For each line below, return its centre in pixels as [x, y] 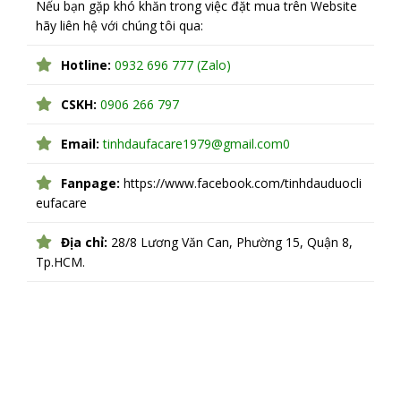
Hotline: [86, 65]
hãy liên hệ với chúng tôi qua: [119, 26]
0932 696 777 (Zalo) [173, 65]
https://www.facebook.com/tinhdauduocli [241, 183]
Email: [80, 144]
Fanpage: [90, 183]
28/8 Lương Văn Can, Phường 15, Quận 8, [230, 243]
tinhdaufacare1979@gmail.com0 [196, 144]
